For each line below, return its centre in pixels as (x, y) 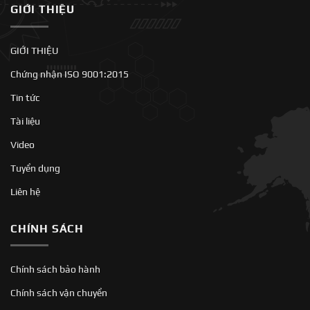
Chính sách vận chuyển (59, 293)
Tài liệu (25, 121)
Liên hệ (25, 191)
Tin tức (25, 97)
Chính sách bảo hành (55, 270)
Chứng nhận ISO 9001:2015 (70, 74)
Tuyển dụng (35, 168)
